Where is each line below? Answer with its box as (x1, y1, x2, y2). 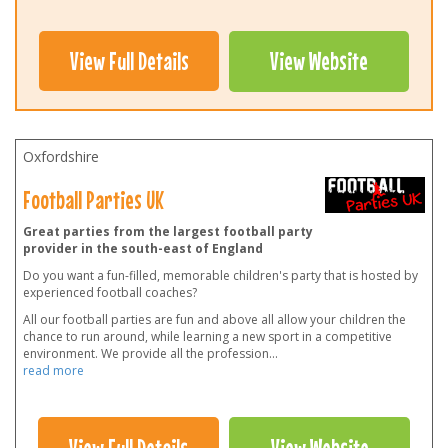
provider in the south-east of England (23, 240, 263, 258)
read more (23, 362, 84, 380)
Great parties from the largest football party (23, 223, 313, 241)
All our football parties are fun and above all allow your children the (23, 311, 406, 329)
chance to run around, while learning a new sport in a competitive (23, 328, 392, 346)
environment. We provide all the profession (23, 345, 269, 363)
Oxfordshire (23, 147, 99, 167)
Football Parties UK (23, 186, 164, 215)
